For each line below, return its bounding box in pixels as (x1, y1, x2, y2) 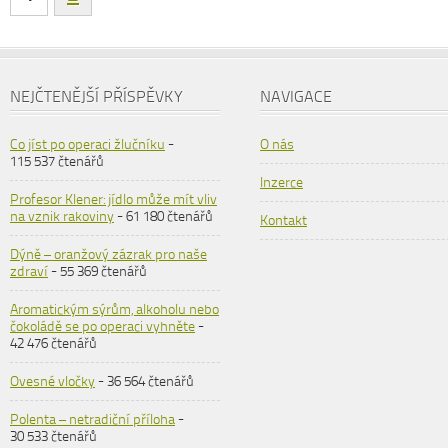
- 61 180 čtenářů (114, 208, 213, 225)
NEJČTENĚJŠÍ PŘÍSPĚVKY (10, 87, 183, 106)
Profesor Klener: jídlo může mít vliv (10, 191, 217, 208)
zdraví (10, 263, 48, 280)
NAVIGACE (260, 87, 332, 106)
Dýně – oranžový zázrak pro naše (10, 246, 207, 263)
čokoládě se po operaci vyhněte (10, 318, 195, 335)
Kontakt (260, 212, 307, 229)
